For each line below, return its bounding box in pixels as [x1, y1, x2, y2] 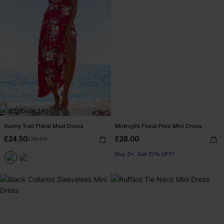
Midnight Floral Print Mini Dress [115, 122, 201, 130]
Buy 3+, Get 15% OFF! [115, 150, 174, 158]
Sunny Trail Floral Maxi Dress [4, 122, 83, 130]
